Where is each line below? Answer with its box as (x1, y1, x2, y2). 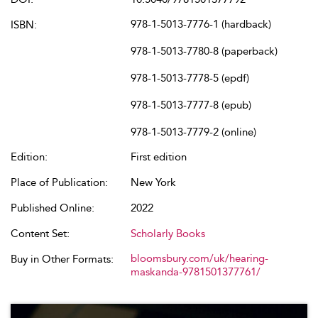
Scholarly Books (131, 227, 205, 240)
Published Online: (11, 202, 94, 214)
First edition (131, 150, 187, 163)
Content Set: (11, 227, 70, 240)
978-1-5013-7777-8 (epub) (131, 99, 251, 111)
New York (131, 176, 176, 189)
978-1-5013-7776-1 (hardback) (131, 18, 271, 31)
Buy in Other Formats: (11, 253, 114, 265)
